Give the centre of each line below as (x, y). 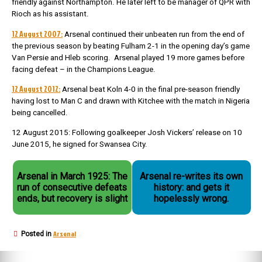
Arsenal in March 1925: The (72, 177)
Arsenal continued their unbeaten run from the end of (154, 34)
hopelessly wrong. (192, 199)
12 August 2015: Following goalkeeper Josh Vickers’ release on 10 (127, 132)
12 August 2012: (36, 89)
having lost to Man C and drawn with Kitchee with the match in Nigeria (131, 101)
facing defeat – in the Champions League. (84, 69)
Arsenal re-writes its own (192, 177)
